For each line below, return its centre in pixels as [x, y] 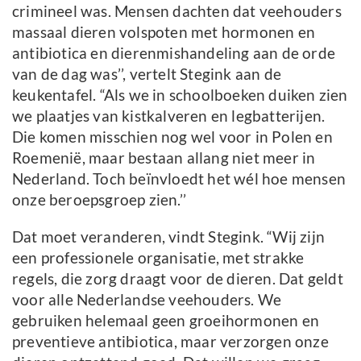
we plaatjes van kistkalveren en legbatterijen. [169, 116]
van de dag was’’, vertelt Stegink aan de [147, 74]
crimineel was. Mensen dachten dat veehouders [177, 11]
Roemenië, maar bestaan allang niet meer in [164, 158]
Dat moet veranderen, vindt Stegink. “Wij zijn [169, 237]
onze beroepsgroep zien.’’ [99, 199]
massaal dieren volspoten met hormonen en [164, 32]
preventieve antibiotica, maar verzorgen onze [170, 341]
